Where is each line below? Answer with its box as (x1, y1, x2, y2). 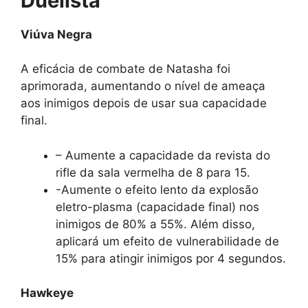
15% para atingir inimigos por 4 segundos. (56, 251, 286, 265)
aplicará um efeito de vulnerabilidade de (56, 234, 279, 248)
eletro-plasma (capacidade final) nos (56, 199, 259, 214)
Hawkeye (21, 286, 74, 300)
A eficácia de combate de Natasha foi (21, 62, 230, 76)
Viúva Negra (21, 27, 92, 41)
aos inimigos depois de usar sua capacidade (21, 96, 267, 111)
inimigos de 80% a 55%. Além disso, (56, 217, 255, 231)
